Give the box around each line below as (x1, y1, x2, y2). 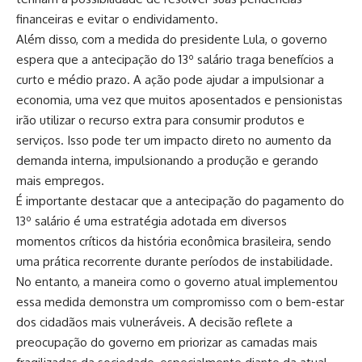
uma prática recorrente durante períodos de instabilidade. (16, 253, 333, 269)
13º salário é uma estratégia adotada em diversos (16, 213, 287, 229)
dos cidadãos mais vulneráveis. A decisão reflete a (16, 314, 293, 330)
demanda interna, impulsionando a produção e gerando (16, 152, 318, 168)
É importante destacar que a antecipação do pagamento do (16, 192, 344, 208)
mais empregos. (16, 172, 104, 188)
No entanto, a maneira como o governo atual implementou (16, 273, 338, 289)
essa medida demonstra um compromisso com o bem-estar (16, 293, 344, 309)
